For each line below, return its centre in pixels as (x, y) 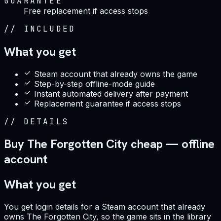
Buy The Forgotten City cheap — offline (109, 144)
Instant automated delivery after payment (111, 93)
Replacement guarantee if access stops (108, 103)
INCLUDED (50, 29)
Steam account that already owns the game (116, 74)
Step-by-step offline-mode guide (94, 84)
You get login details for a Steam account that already (105, 207)
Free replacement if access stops (86, 11)
